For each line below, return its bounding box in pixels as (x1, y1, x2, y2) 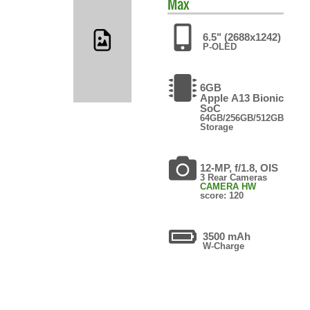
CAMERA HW (199, 181, 256, 192)
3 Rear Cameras (199, 172, 267, 183)
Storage (199, 121, 233, 132)
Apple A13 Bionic (199, 91, 284, 104)
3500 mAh (202, 230, 250, 242)
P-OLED (202, 41, 237, 52)
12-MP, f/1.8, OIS (199, 161, 278, 174)
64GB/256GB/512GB (199, 112, 284, 123)
